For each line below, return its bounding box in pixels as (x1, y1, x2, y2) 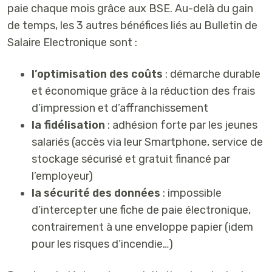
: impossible (160, 186, 222, 200)
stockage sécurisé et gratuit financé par (32, 152, 230, 166)
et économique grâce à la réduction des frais (32, 84, 255, 98)
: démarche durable (163, 67, 260, 81)
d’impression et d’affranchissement (32, 101, 208, 115)
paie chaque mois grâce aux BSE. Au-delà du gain (7, 2, 253, 16)
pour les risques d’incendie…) (32, 237, 173, 251)
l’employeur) (32, 169, 93, 183)
